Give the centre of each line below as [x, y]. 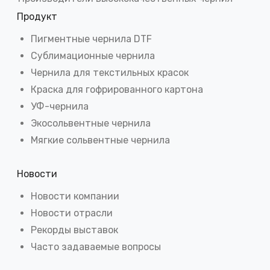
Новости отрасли [72, 213]
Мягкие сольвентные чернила [100, 140]
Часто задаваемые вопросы [96, 246]
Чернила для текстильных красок [110, 73]
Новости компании [75, 196]
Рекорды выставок [74, 230]
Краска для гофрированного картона [117, 90]
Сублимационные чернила [93, 56]
